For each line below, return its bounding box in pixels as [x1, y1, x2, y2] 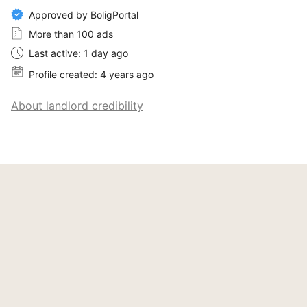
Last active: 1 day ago [29, 47, 128, 59]
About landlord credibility [11, 98, 143, 112]
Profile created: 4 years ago [29, 68, 153, 80]
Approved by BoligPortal [29, 8, 138, 21]
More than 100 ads [29, 27, 113, 40]
